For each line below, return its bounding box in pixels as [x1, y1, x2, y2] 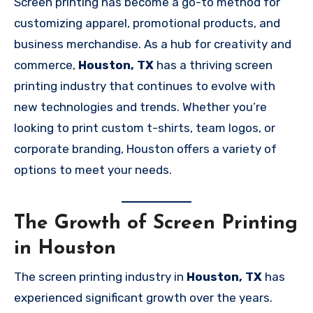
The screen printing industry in [14, 269, 187, 284]
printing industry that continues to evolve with [14, 78, 275, 93]
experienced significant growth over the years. [14, 290, 272, 305]
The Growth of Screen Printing [14, 214, 298, 234]
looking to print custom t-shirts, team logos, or [14, 120, 275, 135]
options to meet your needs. [14, 162, 172, 177]
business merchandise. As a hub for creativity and [14, 36, 291, 51]
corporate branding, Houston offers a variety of [14, 141, 277, 156]
